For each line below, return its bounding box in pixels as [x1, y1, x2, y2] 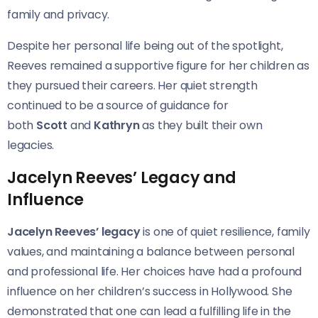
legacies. [7, 136, 55, 153]
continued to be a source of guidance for [7, 97, 229, 114]
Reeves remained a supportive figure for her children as [7, 57, 309, 74]
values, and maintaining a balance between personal [7, 243, 295, 260]
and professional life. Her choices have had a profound [7, 263, 302, 280]
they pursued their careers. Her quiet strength [7, 77, 258, 94]
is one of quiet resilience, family [140, 223, 310, 240]
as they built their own [139, 116, 263, 133]
